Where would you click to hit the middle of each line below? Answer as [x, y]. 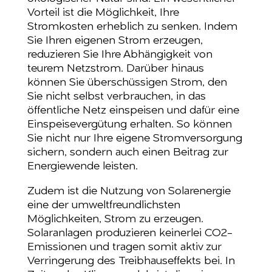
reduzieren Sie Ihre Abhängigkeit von [120, 55]
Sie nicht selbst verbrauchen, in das [116, 97]
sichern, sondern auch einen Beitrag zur [127, 152]
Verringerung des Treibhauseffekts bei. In [131, 261]
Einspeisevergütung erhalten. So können [129, 124]
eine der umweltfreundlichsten [104, 205]
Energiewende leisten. [82, 166]
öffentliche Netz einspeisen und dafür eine [133, 110]
